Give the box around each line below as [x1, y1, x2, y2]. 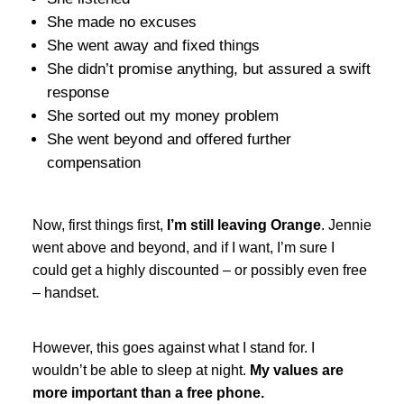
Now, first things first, [32, 216, 163, 233]
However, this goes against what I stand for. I [32, 339, 315, 355]
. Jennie [320, 216, 372, 233]
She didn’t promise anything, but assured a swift [46, 60, 371, 78]
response [46, 83, 109, 101]
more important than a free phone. [32, 384, 264, 400]
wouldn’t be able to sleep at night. [32, 362, 250, 378]
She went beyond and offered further [46, 130, 291, 148]
